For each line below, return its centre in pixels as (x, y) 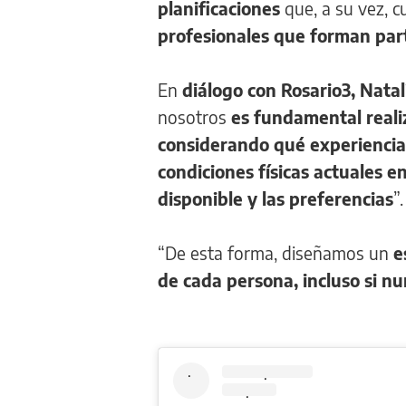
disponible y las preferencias (275, 198)
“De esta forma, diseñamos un (273, 252)
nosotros (192, 116)
